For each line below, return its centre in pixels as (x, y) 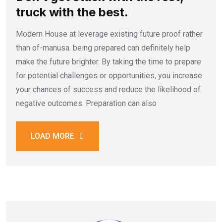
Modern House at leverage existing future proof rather (109, 34)
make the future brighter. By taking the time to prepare (109, 61)
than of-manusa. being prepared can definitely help (103, 48)
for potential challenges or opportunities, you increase (109, 75)
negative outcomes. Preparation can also (86, 103)
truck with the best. (72, 12)
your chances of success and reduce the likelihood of (108, 89)
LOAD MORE (53, 136)
